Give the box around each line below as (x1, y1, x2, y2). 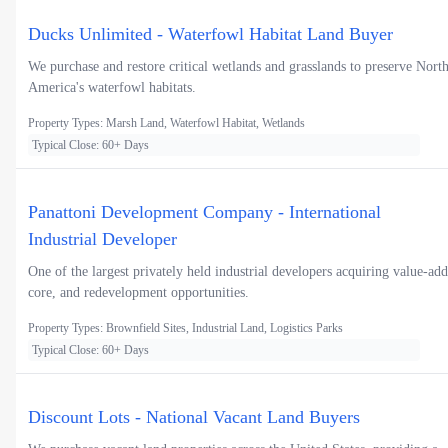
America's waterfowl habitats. (28, 80, 196, 96)
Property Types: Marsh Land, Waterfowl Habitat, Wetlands (28, 116, 305, 131)
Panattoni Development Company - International (28, 202, 381, 223)
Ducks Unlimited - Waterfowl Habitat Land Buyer (28, 24, 393, 45)
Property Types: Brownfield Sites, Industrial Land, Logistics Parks (28, 321, 343, 336)
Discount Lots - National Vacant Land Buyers (28, 407, 360, 428)
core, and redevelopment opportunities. (28, 285, 249, 301)
